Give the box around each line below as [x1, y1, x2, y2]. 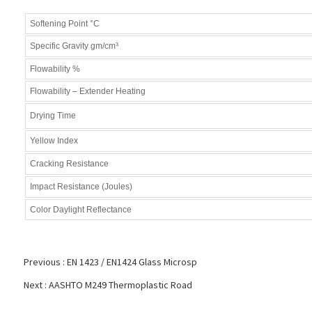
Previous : [23, 255, 67, 268]
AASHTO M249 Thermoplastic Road [48, 278, 192, 291]
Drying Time [29, 110, 76, 120]
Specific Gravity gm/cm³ [29, 40, 118, 51]
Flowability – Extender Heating [29, 86, 146, 96]
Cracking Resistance [29, 158, 109, 169]
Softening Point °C [29, 18, 100, 29]
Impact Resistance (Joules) [29, 181, 132, 192]
